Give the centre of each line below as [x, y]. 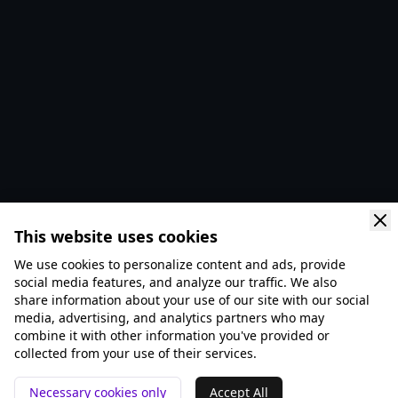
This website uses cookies [116, 236]
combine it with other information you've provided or [172, 335]
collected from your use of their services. [135, 353]
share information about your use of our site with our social [192, 300]
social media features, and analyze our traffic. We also [175, 282]
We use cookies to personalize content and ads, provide [180, 264]
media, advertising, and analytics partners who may [169, 318]
